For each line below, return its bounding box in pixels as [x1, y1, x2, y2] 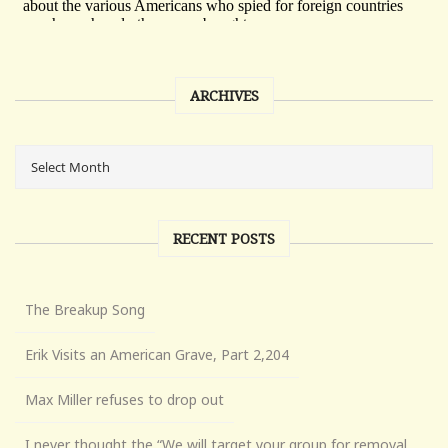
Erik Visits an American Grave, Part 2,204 [25, 344, 289, 364]
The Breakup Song [25, 299, 145, 319]
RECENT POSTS [173, 228, 275, 248]
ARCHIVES [189, 85, 259, 105]
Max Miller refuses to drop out [25, 389, 224, 409]
